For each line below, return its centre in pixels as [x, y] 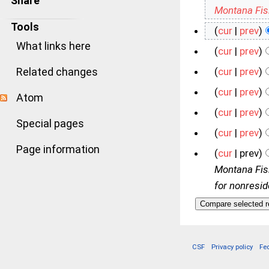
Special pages [50, 123]
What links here [53, 46]
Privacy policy [232, 247]
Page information [58, 149]
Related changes [57, 72]
